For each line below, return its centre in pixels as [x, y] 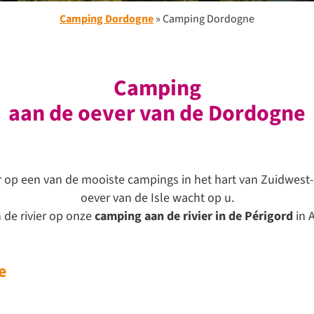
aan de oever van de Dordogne [157, 114]
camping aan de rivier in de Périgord [195, 216]
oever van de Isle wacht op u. [157, 198]
